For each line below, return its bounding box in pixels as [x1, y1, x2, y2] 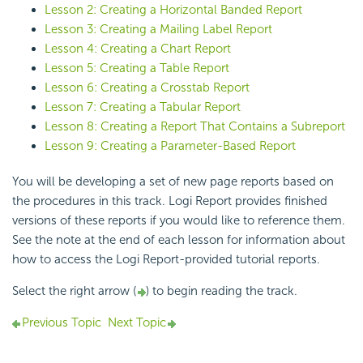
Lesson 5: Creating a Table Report [45, 61, 229, 76]
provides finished [232, 194, 327, 209]
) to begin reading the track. [146, 284, 297, 299]
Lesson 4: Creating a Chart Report [45, 41, 231, 57]
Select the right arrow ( [12, 284, 136, 299]
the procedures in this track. [12, 194, 169, 209]
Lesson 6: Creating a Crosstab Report [45, 80, 250, 96]
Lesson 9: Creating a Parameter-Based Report [45, 139, 296, 154]
